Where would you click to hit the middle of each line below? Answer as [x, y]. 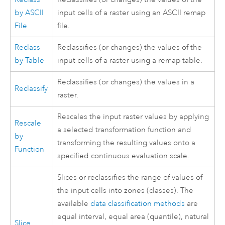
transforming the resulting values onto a [127, 143]
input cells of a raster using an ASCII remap [132, 13]
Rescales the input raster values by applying [133, 117]
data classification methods [138, 203]
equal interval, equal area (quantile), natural [133, 216]
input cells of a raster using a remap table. [130, 60]
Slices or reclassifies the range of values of [130, 177]
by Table [30, 60]
